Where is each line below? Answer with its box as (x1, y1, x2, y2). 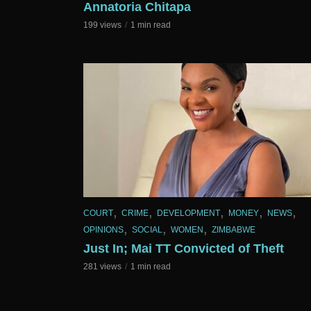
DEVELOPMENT (157, 208, 220, 219)
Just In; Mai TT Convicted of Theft (83, 241, 284, 255)
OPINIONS (83, 224, 124, 235)
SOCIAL (132, 224, 162, 235)
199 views (83, 20, 121, 31)
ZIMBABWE (212, 224, 255, 235)
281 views (83, 261, 121, 271)
